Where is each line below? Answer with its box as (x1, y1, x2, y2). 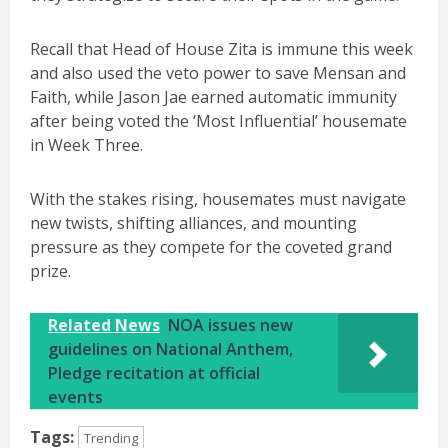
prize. (30, 259, 71, 282)
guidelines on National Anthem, (48, 337, 293, 360)
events (48, 385, 103, 408)
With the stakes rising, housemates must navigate (30, 187, 406, 210)
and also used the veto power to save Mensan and (30, 61, 406, 84)
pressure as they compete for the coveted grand (30, 235, 392, 258)
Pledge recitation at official (48, 361, 260, 384)
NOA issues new (168, 313, 293, 336)
